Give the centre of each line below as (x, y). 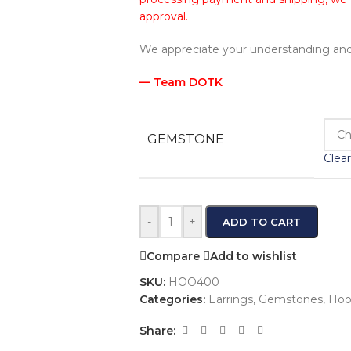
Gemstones (290, 299)
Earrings (230, 299)
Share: (157, 330)
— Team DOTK (181, 82)
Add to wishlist (253, 256)
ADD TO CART (261, 222)
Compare (173, 256)
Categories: (172, 299)
